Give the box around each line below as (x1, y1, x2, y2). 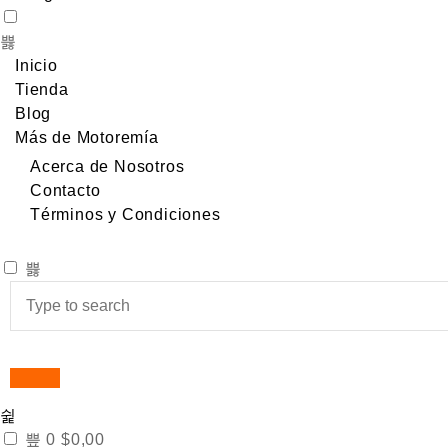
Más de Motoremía (15, 129, 159, 146)
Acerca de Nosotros (30, 158, 185, 175)
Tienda (15, 81, 69, 98)
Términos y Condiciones (30, 206, 221, 223)
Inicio (15, 57, 58, 74)
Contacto (30, 182, 101, 199)
